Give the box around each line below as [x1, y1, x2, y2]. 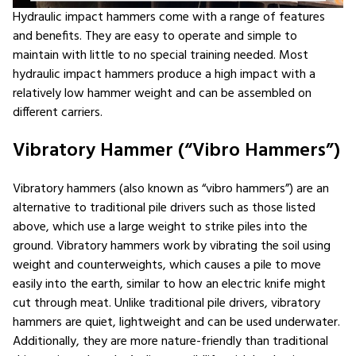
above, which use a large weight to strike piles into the [13, 216, 308, 238]
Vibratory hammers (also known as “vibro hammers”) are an [13, 178, 329, 199]
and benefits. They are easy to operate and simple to [13, 25, 297, 47]
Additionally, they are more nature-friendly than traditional [13, 331, 328, 352]
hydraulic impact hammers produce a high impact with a [13, 64, 315, 85]
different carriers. [13, 102, 103, 123]
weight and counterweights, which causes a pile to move [13, 254, 321, 276]
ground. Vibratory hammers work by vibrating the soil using [13, 235, 331, 257]
